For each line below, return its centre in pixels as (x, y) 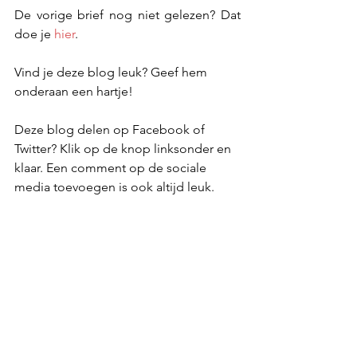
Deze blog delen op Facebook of (111, 129)
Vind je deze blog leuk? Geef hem (112, 72)
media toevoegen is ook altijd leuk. (114, 187)
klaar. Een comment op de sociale (112, 168)
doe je (34, 34)
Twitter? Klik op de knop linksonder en (124, 149)
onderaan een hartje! (74, 91)
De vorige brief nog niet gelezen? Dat (127, 15)
